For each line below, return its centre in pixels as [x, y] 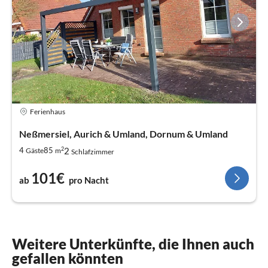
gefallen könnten [68, 258]
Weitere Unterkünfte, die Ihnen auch [133, 243]
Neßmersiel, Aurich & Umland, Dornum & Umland [124, 133]
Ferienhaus [48, 112]
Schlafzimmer [93, 151]
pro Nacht [89, 180]
